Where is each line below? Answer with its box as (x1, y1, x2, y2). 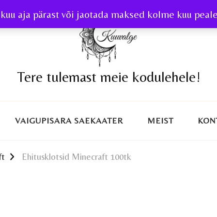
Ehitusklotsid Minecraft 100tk (22, 151, 131, 162)
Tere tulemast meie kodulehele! (16, 68, 201, 85)
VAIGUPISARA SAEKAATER (15, 115, 123, 125)
